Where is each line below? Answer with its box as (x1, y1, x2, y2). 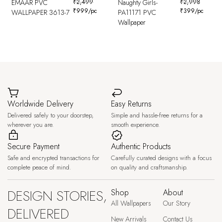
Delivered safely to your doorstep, (7, 111, 94, 120)
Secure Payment (7, 141, 59, 153)
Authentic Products (111, 141, 171, 153)
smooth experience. (111, 120, 160, 130)
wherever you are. (7, 120, 54, 130)
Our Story (163, 198, 190, 209)
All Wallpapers (111, 198, 151, 209)
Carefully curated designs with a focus (111, 153, 212, 163)
